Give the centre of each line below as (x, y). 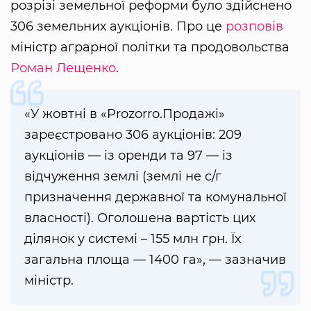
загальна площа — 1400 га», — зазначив (155, 260)
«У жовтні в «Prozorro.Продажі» (125, 114)
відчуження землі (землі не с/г (123, 177)
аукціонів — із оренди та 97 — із (128, 156)
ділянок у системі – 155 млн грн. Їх (133, 239)
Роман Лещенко (63, 68)
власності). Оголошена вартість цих (140, 218)
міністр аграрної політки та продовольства (150, 48)
